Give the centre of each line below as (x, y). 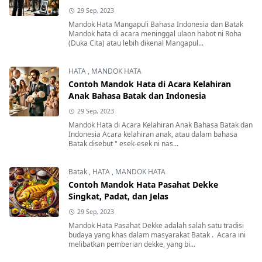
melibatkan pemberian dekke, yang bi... (132, 244)
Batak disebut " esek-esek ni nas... (123, 143)
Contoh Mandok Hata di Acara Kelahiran (150, 84)
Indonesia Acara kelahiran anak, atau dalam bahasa (153, 134)
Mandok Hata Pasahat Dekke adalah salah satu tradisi (156, 225)
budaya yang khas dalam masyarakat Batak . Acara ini (157, 235)
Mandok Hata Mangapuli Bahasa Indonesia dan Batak (156, 24)
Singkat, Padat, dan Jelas (118, 196)
